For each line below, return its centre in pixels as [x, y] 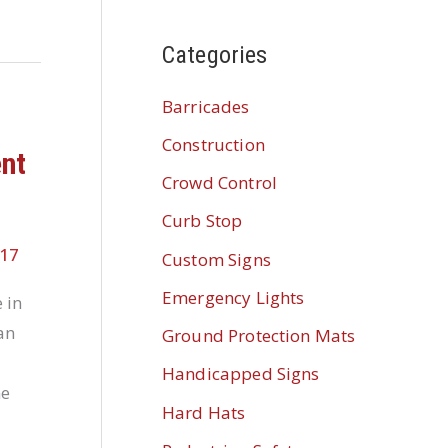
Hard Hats [204, 412]
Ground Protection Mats [259, 336]
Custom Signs [216, 259]
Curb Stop [202, 221]
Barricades [206, 106]
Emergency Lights [233, 297]
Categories [215, 54]
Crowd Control [219, 183]
